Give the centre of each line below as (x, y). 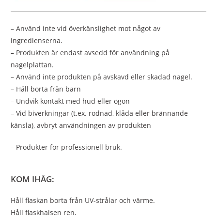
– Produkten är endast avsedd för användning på (90, 52)
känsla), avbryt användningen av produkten (81, 125)
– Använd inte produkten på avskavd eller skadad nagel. (102, 77)
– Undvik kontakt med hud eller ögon (70, 101)
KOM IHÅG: (33, 179)
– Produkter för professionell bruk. (67, 147)
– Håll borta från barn (46, 89)
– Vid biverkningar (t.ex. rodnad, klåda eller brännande (100, 113)
